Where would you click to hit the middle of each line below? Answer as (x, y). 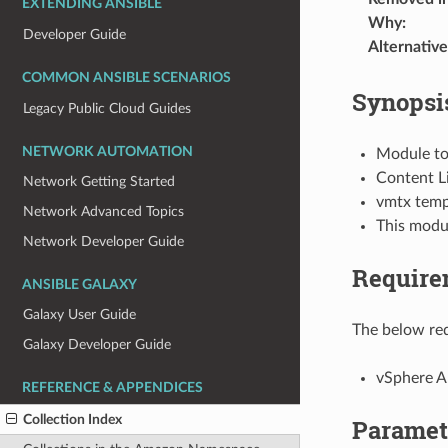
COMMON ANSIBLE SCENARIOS (126, 78)
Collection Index (73, 419)
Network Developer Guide (104, 241)
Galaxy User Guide (80, 315)
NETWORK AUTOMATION (107, 151)
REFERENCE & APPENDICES (112, 387)
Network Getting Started (99, 182)
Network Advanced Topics (104, 212)
